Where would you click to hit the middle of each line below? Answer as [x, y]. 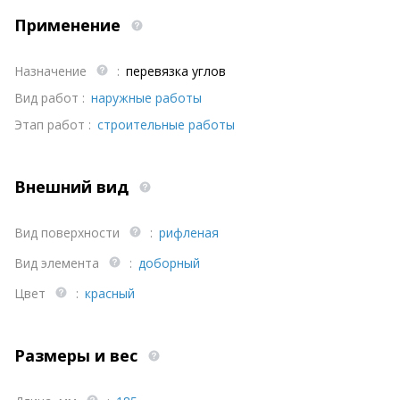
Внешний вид [74, 186]
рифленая [189, 232]
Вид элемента [58, 262]
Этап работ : [53, 124]
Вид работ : [50, 97]
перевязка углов [176, 71]
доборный [169, 262]
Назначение [52, 71]
